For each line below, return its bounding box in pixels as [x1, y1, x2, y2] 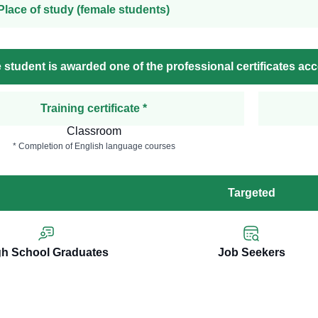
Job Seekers [217, 246, 285, 259]
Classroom [66, 125, 121, 138]
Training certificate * [40, 102, 148, 115]
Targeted [227, 187, 275, 199]
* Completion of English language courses [12, 141, 175, 152]
